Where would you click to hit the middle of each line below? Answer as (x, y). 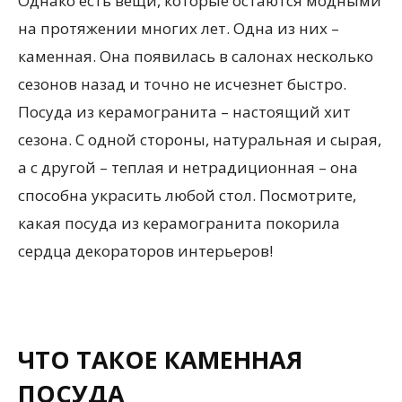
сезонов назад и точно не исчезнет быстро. (182, 84)
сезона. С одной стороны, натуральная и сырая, (200, 140)
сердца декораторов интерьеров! (145, 251)
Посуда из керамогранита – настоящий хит (184, 112)
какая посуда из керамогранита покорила (179, 223)
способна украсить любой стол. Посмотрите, (187, 195)
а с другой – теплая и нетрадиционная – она (188, 167)
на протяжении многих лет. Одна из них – (179, 28)
